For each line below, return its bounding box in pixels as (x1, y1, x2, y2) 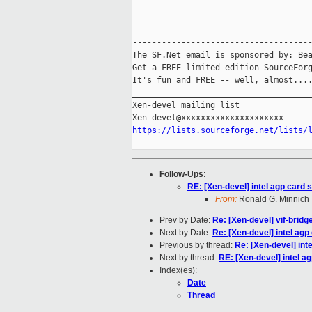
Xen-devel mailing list (132, 100, 240, 111)
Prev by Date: (159, 215, 212, 226)
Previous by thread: (159, 240, 235, 251)
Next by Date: (159, 228, 212, 238)
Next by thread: (159, 253, 219, 263)
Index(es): (159, 265, 197, 276)
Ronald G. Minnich (237, 194, 309, 205)
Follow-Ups (159, 169, 203, 180)
